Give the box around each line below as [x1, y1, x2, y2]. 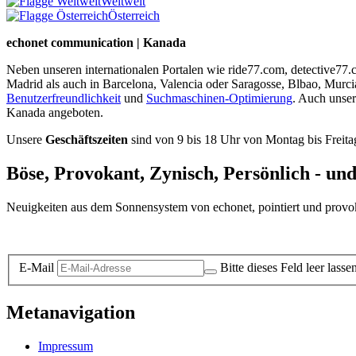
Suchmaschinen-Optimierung [146, 91, 292, 106]
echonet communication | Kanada [6, 36, 186, 50]
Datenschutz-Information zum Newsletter [6, 226, 213, 241]
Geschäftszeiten [45, 133, 128, 147]
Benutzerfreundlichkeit [6, 91, 121, 106]
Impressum [38, 339, 93, 354]
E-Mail [19, 261, 54, 275]
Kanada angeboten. [6, 106, 103, 120]
